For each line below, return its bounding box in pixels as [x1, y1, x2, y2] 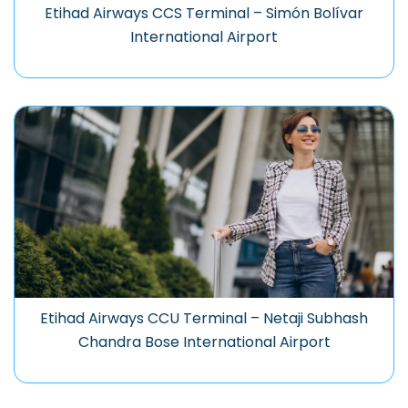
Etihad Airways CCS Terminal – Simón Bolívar [45, 3, 363, 25]
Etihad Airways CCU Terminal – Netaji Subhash [40, 308, 368, 330]
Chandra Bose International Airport [77, 331, 331, 353]
